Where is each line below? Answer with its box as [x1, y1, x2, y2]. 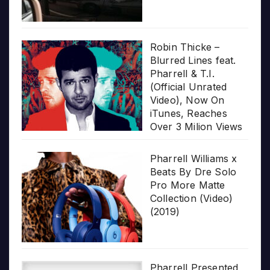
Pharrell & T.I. [149, 67, 215, 80]
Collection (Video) [149, 192, 233, 205]
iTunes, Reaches [149, 107, 227, 120]
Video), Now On [149, 94, 225, 107]
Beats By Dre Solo [149, 166, 237, 178]
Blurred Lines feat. [149, 54, 236, 67]
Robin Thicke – [149, 41, 220, 54]
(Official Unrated [149, 81, 227, 93]
